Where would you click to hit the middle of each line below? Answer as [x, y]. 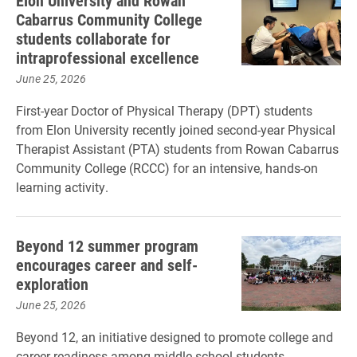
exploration [52, 284]
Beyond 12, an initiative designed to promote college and [175, 337]
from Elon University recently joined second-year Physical [176, 129]
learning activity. [62, 187]
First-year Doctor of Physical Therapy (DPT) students [164, 110]
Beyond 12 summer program [107, 245]
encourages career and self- [107, 265]
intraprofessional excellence [108, 57]
